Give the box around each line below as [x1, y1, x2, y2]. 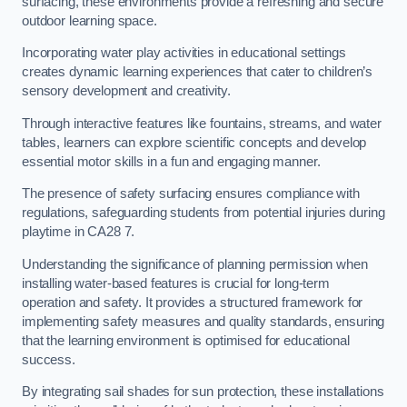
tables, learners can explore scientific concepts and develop [22, 134, 367, 150]
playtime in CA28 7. [22, 224, 135, 240]
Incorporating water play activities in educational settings [22, 45, 346, 61]
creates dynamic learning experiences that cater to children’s [22, 65, 373, 80]
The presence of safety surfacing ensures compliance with [22, 186, 360, 202]
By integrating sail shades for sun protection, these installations [22, 384, 384, 400]
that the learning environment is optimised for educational [22, 333, 350, 348]
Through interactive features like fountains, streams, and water [22, 115, 382, 131]
